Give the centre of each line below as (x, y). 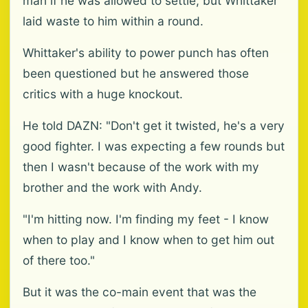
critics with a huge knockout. (103, 94)
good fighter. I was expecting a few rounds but (154, 146)
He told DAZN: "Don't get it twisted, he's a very (154, 125)
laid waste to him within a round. (113, 21)
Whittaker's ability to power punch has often (146, 53)
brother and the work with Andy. (112, 187)
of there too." (59, 260)
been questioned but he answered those (136, 73)
